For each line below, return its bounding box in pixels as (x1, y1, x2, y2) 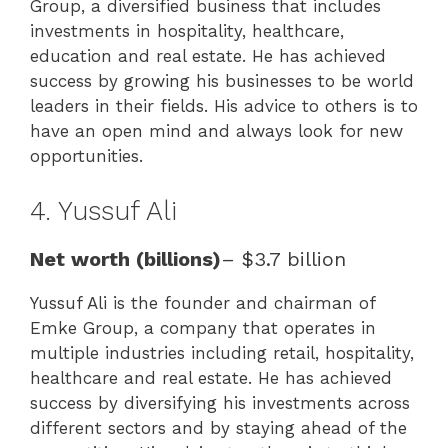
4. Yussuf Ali (30, 194, 177, 227)
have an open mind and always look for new (30, 121, 403, 142)
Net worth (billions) (30, 246, 221, 271)
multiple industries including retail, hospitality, (30, 342, 414, 363)
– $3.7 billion (221, 246, 346, 271)
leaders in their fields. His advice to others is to (30, 96, 418, 117)
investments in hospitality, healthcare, (30, 21, 344, 42)
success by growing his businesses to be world (30, 71, 414, 92)
